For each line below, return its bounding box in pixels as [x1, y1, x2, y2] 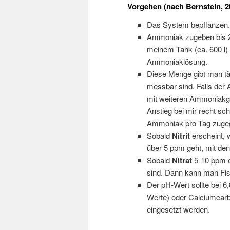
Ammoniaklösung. [146, 55, 207, 67]
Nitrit [171, 129, 190, 141]
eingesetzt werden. [146, 203, 210, 215]
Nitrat [171, 154, 192, 166]
